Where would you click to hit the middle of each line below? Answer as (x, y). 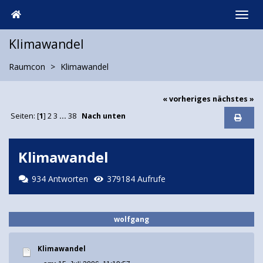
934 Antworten (60, 178)
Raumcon (27, 67)
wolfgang (131, 219)
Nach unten (103, 116)
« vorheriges (187, 99)
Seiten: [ (25, 116)
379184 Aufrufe (136, 178)
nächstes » (233, 99)
